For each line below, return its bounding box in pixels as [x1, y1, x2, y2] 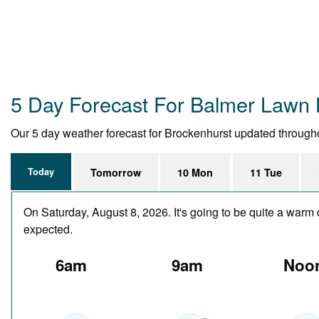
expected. [23, 220, 73, 237]
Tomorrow [90, 164, 142, 179]
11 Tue [249, 164, 282, 179]
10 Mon [177, 164, 214, 179]
